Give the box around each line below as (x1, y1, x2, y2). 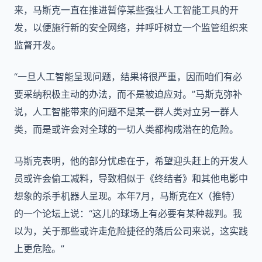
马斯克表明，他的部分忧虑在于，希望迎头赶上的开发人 (14, 155, 248, 167)
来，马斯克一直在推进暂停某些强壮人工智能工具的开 (14, 4, 239, 16)
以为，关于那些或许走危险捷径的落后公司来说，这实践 (14, 225, 248, 237)
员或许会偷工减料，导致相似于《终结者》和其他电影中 (14, 173, 248, 184)
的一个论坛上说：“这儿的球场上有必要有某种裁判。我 (14, 208, 242, 219)
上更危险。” (14, 243, 64, 254)
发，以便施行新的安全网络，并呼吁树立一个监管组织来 (14, 22, 248, 33)
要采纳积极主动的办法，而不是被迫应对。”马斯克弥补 (14, 88, 242, 100)
